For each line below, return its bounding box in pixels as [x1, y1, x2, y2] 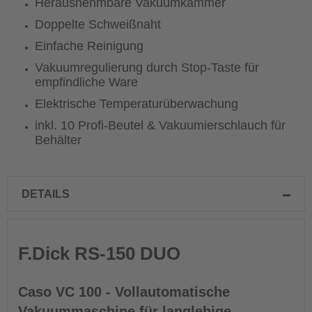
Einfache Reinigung [35, 39, 143, 53]
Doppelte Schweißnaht [35, 17, 161, 31]
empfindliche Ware [35, 75, 138, 89]
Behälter [35, 133, 81, 147]
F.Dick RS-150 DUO [18, 243, 180, 264]
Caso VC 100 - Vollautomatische [18, 284, 230, 299]
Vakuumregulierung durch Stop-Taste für [35, 61, 259, 75]
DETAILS [22, 188, 70, 200]
